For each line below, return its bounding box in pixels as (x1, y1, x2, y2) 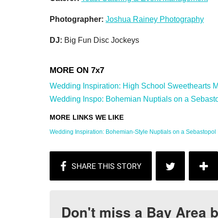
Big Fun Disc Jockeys (62, 36, 139, 45)
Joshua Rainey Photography (106, 15, 204, 24)
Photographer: (50, 15, 106, 24)
